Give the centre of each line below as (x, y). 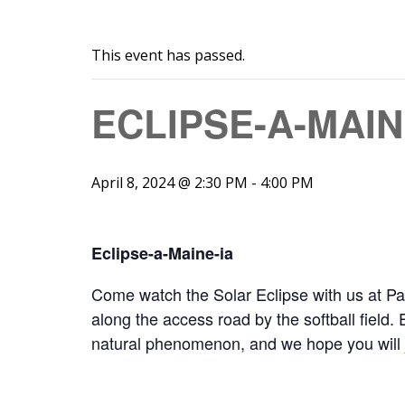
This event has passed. (168, 55)
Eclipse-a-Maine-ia (162, 253)
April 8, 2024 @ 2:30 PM (169, 183)
